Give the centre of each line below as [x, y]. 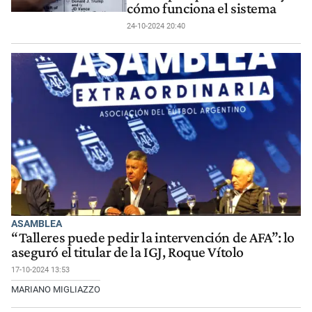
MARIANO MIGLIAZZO [56, 289]
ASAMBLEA [37, 223]
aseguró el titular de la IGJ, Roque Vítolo [127, 252]
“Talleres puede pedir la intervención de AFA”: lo [153, 237]
